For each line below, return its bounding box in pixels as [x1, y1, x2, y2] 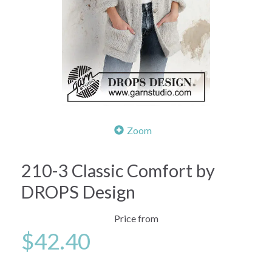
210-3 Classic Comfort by [21, 160, 215, 181]
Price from [114, 212, 158, 224]
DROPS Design [21, 181, 135, 202]
